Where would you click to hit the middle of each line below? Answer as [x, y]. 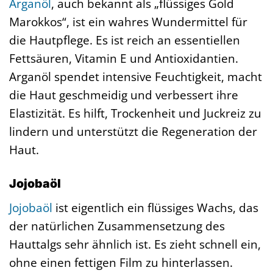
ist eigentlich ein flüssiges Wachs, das [155, 207]
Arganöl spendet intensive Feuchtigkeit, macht [136, 76]
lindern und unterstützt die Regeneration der [133, 131]
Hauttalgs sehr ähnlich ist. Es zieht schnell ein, [135, 244]
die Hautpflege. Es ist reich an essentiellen [125, 40]
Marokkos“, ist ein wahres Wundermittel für [128, 21]
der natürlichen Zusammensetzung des [117, 225]
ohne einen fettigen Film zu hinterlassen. [121, 262]
